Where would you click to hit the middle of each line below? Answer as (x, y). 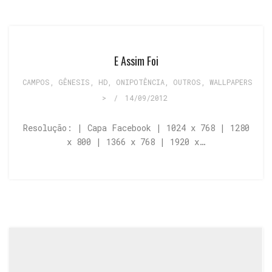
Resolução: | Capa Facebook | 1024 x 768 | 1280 (136, 127)
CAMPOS (36, 82)
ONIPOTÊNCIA (140, 82)
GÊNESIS (74, 82)
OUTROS (187, 82)
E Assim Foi (136, 60)
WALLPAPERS (231, 82)
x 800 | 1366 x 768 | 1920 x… (136, 141)
